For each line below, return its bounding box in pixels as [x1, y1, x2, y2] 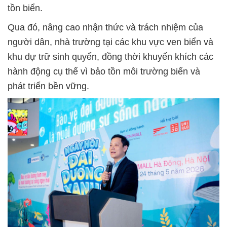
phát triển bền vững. [8, 81, 89, 91]
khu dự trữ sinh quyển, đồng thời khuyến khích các [8, 52, 213, 62]
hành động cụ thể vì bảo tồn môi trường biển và [8, 66, 200, 77]
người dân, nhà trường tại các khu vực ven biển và [8, 37, 213, 47]
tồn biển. [8, 3, 43, 13]
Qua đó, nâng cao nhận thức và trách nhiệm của [8, 22, 203, 32]
